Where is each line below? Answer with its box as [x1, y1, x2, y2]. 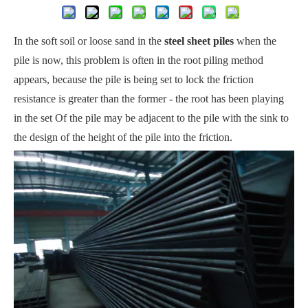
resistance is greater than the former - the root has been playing [14, 93, 284, 105]
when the [234, 35, 276, 47]
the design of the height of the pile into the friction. [14, 131, 232, 144]
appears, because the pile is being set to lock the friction [14, 74, 254, 86]
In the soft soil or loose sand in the [14, 35, 164, 47]
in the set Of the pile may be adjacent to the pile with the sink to [14, 112, 289, 124]
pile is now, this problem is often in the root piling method [14, 54, 263, 67]
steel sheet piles [164, 35, 234, 47]
